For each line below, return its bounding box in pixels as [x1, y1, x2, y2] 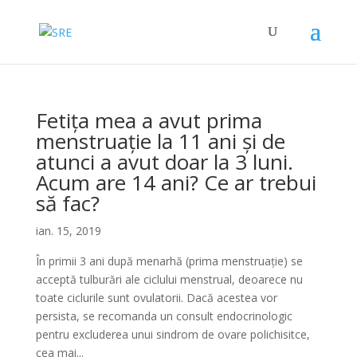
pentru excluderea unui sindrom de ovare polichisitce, [35, 327, 310, 342]
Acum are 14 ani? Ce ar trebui [35, 168, 316, 197]
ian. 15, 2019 [35, 223, 101, 238]
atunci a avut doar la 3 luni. [35, 147, 293, 176]
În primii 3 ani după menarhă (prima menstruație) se [35, 253, 303, 269]
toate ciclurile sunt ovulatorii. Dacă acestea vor [35, 290, 277, 305]
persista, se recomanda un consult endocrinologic [35, 308, 292, 324]
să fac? [35, 189, 100, 218]
